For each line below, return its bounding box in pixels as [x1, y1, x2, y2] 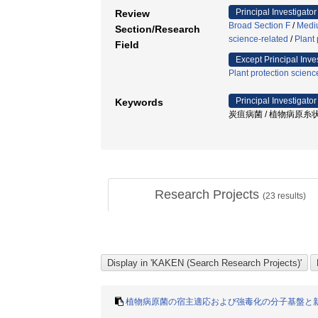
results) [275, 191, 306, 201]
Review [115, 8, 150, 19]
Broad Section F [229, 21, 290, 31]
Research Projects [155, 187, 263, 202]
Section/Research [115, 23, 200, 35]
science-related [229, 34, 288, 44]
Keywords [115, 97, 163, 108]
